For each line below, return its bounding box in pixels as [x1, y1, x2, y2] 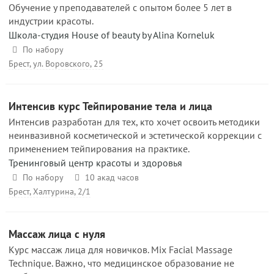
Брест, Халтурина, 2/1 [9, 186, 91, 197]
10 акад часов [84, 172, 139, 183]
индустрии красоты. [9, 15, 94, 27]
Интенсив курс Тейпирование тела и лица [9, 99, 212, 113]
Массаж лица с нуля [9, 227, 105, 241]
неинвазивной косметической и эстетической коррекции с [9, 129, 262, 141]
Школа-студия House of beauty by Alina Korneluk [9, 29, 215, 41]
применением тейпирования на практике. [9, 143, 190, 155]
